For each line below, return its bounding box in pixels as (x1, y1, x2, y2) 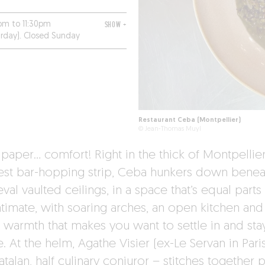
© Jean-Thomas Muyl (138, 126, 201, 133)
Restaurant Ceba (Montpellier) (138, 117, 241, 124)
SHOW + (104, 20, 127, 30)
